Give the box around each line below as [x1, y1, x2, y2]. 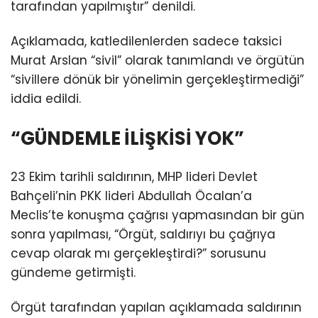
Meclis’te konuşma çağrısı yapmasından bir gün [11, 207, 305, 224]
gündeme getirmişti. [11, 264, 136, 282]
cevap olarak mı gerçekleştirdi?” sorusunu [11, 245, 266, 263]
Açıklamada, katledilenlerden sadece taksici [11, 33, 282, 50]
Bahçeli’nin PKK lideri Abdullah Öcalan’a [11, 187, 252, 205]
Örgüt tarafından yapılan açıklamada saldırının [11, 299, 302, 317]
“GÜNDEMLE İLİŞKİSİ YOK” [11, 126, 244, 152]
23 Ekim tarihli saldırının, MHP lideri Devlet [11, 168, 258, 186]
